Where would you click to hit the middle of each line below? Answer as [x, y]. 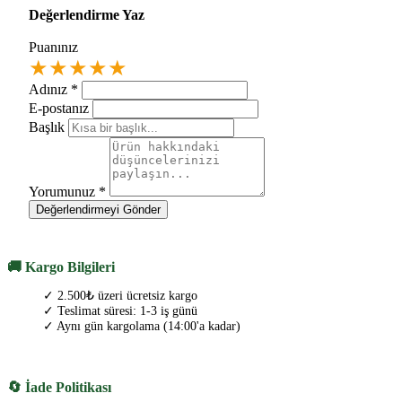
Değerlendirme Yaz [87, 14]
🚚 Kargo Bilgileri [61, 267]
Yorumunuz [64, 191]
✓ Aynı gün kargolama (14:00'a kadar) [142, 327]
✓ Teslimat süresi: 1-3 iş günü [120, 311]
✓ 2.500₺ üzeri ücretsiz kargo [120, 296]
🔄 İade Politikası [59, 388]
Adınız [50, 89]
